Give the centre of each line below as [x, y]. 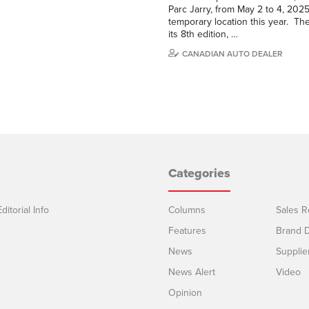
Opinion [185, 292]
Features [187, 230]
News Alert [192, 272]
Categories [199, 173]
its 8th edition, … [203, 34]
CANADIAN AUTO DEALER [232, 53]
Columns [187, 210]
